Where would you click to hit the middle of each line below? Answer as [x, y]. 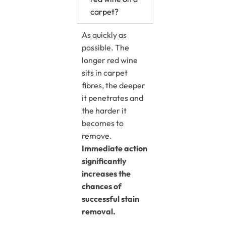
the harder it [104, 111]
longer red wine [109, 60]
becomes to [102, 123]
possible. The [105, 48]
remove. [97, 136]
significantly [104, 161]
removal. [98, 212]
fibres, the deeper [113, 86]
